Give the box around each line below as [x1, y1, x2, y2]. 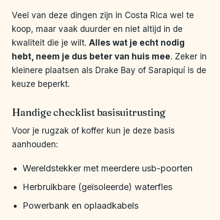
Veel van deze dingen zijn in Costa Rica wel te [12, 10, 194, 21]
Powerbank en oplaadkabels [23, 200, 138, 211]
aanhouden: [12, 139, 58, 150]
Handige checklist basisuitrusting [12, 106, 166, 119]
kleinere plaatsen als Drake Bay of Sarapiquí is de [12, 65, 206, 76]
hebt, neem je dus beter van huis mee [12, 52, 170, 62]
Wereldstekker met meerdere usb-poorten [23, 163, 192, 174]
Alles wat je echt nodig [89, 38, 185, 48]
